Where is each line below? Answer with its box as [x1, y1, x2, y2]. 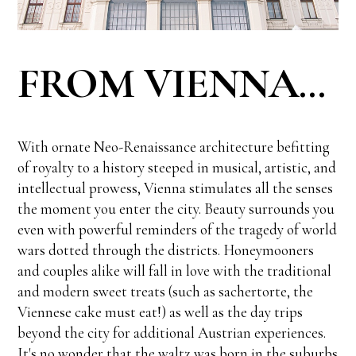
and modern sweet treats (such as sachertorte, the [17, 281, 314, 300]
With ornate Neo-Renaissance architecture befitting [17, 137, 331, 156]
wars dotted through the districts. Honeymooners [17, 240, 315, 259]
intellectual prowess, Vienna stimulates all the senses [17, 178, 334, 197]
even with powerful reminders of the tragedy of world [17, 219, 338, 238]
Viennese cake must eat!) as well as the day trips [17, 302, 304, 321]
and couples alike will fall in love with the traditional [17, 261, 332, 280]
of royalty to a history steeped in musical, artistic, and [17, 157, 337, 176]
